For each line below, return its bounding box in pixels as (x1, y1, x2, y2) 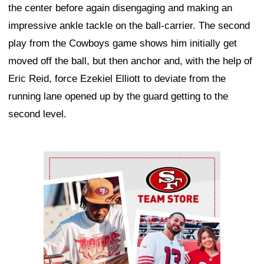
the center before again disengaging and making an (8, 2, 232, 14)
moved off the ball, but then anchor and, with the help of (8, 55, 252, 67)
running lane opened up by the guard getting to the (8, 90, 228, 102)
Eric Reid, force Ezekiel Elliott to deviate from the (8, 72, 226, 84)
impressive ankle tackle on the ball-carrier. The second (8, 19, 250, 31)
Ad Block (44, 154, 83, 166)
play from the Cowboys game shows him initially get (8, 37, 237, 49)
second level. (8, 108, 67, 120)
